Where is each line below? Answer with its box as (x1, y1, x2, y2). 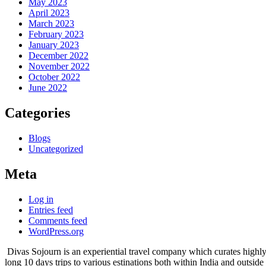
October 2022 (28, 72, 80, 83)
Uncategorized (28, 143, 83, 154)
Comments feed (28, 215, 87, 226)
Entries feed (28, 204, 73, 215)
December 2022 (28, 50, 88, 61)
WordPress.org (28, 226, 84, 236)
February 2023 (28, 29, 84, 40)
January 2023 (28, 40, 79, 50)
